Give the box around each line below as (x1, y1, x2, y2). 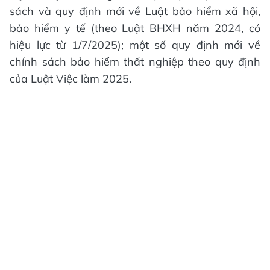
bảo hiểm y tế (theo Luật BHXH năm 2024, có (10, 20, 260, 35)
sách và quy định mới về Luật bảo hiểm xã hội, (10, 4, 260, 18)
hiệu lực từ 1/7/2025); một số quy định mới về (10, 37, 260, 52)
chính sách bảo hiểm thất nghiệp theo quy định (10, 54, 260, 69)
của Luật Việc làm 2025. (10, 71, 131, 86)
